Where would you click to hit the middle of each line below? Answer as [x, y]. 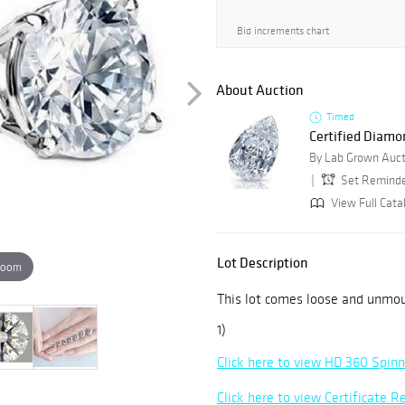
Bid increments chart [283, 31]
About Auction [260, 90]
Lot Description [263, 263]
